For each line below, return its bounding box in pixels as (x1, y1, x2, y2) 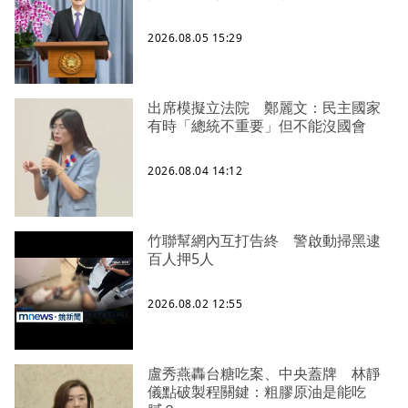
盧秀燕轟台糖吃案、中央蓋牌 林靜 (148, 363, 381, 384)
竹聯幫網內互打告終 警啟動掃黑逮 (148, 230, 381, 251)
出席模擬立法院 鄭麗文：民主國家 (148, 97, 381, 118)
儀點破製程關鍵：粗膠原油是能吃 (148, 382, 366, 403)
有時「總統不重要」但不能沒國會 (148, 116, 366, 137)
